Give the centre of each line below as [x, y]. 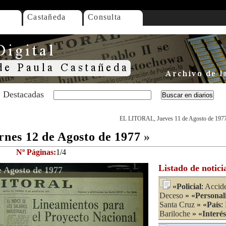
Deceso [171, 195]
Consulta [105, 17]
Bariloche [175, 214]
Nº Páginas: [36, 152]
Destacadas [23, 94]
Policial [189, 186]
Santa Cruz [177, 205]
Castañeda [47, 17]
